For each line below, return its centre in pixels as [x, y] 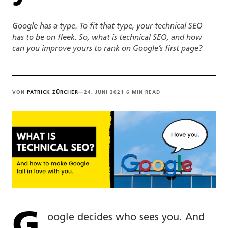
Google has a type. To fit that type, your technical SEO [107, 27]
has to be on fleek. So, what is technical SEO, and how [107, 38]
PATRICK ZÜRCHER [53, 92]
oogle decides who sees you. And [126, 218]
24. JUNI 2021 [104, 92]
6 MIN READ [143, 92]
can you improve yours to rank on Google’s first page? [107, 49]
